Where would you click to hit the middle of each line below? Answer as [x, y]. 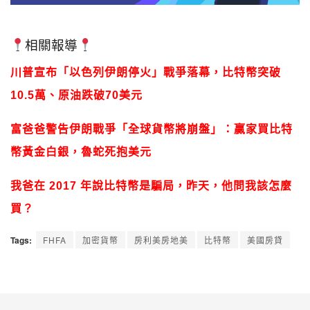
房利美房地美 [161, 240]
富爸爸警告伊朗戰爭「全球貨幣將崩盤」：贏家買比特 [152, 129]
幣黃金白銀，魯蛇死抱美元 [81, 152]
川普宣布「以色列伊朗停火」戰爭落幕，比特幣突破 [146, 73]
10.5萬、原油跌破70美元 [76, 95]
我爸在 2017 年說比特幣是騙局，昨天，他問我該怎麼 [151, 186]
